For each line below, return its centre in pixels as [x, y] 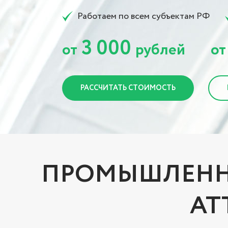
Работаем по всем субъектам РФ [144, 16]
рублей [160, 50]
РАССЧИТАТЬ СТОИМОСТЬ [128, 88]
